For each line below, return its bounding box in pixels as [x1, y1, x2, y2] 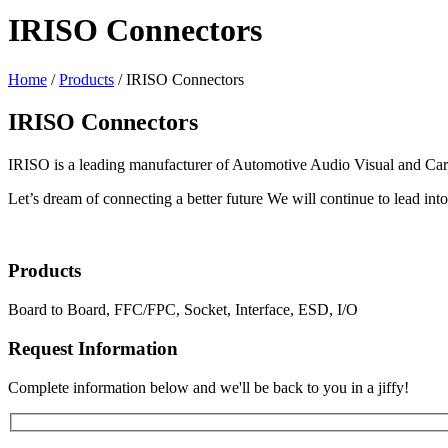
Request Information [8, 337, 178, 359]
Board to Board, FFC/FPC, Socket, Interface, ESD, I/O [8, 301, 358, 319]
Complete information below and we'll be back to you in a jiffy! [8, 378, 409, 396]
